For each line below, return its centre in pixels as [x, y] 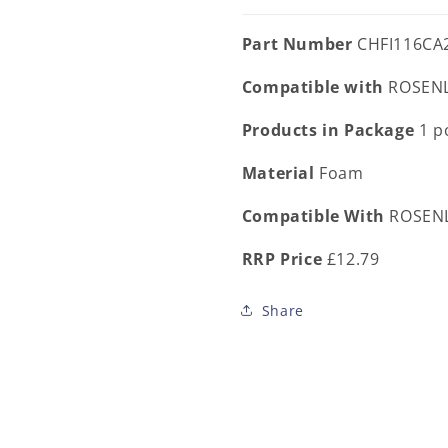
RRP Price [282, 259]
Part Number [299, 44]
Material [280, 173]
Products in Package [330, 130]
